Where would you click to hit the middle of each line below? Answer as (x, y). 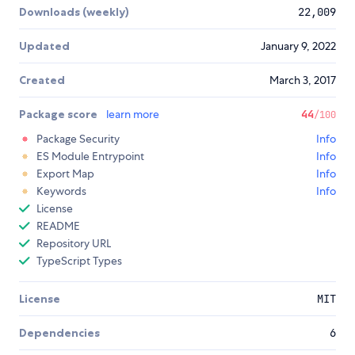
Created (42, 80)
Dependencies (59, 333)
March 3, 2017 (303, 80)
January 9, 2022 (298, 46)
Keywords (61, 191)
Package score (59, 115)
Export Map (65, 174)
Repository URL (74, 244)
